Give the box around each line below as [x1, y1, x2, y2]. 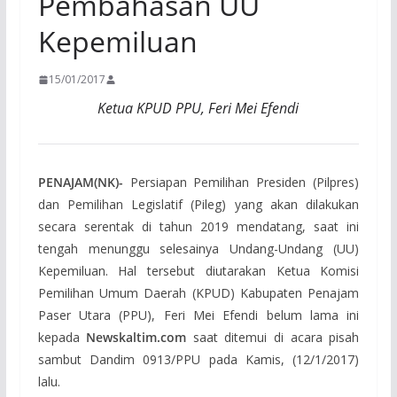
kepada [37, 329, 87, 346]
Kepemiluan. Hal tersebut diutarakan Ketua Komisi [37, 262, 360, 279]
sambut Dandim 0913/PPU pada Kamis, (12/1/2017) [37, 351, 360, 368]
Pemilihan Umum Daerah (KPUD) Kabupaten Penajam [37, 284, 360, 301]
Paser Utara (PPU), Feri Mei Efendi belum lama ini [37, 307, 360, 323]
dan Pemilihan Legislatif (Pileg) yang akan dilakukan [37, 196, 360, 213]
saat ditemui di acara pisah [186, 329, 360, 346]
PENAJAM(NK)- [37, 174, 123, 191]
